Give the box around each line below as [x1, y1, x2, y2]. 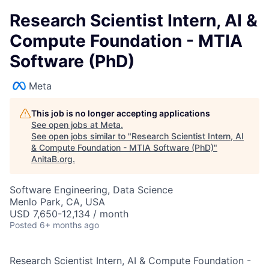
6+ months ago [40, 220, 99, 230]
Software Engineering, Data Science [10, 184, 173, 196]
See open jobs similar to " [31, 131, 131, 141]
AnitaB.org [31, 154, 73, 164]
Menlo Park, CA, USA [10, 196, 105, 208]
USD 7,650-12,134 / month [10, 208, 128, 220]
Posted [10, 220, 37, 230]
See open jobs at [31, 119, 100, 130]
